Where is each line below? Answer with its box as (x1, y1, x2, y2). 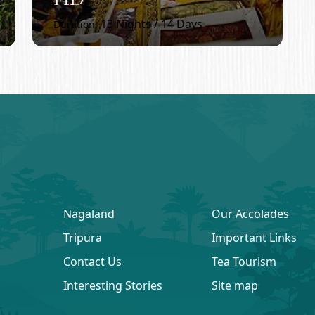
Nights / (113, 16, 161, 32)
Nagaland (63, 206, 115, 222)
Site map (212, 278, 259, 294)
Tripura (63, 230, 102, 246)
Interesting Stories (63, 278, 162, 294)
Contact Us (63, 254, 122, 270)
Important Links (212, 230, 297, 246)
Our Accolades (212, 206, 290, 222)
